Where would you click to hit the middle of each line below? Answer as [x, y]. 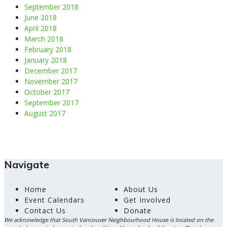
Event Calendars [54, 200]
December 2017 [51, 70]
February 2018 [48, 49]
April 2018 [41, 28]
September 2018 [51, 7]
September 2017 [51, 102]
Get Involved [147, 200]
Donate [138, 210]
